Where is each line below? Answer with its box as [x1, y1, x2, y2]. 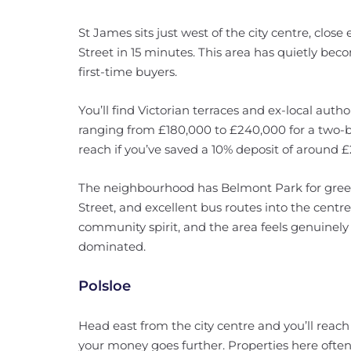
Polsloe [78, 277, 131, 294]
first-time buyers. [78, 64, 177, 79]
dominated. [78, 239, 146, 254]
